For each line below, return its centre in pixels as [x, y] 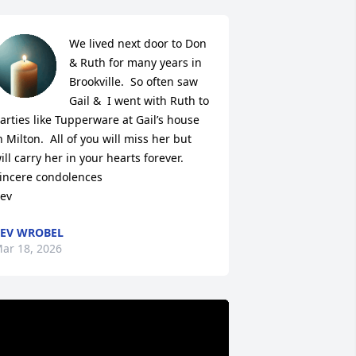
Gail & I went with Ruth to [139, 101]
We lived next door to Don [137, 43]
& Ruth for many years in [135, 62]
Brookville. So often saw [133, 81]
